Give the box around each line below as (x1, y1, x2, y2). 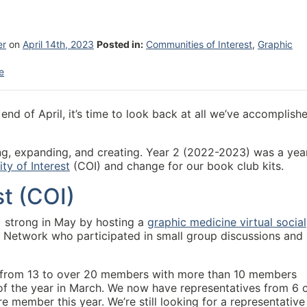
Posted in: (97, 38, 143, 50)
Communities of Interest (146, 38, 252, 50)
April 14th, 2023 (23, 38, 94, 50)
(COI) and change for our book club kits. (70, 159, 284, 173)
